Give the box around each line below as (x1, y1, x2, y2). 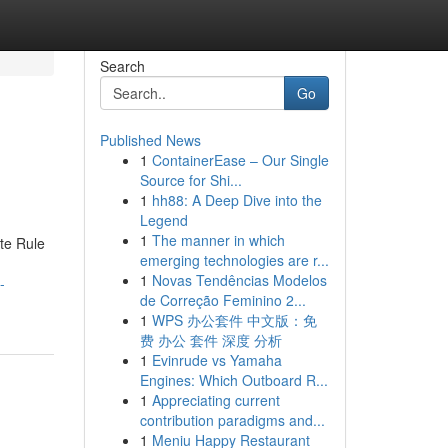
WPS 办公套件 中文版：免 (151, 310, 317, 330)
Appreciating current (151, 390, 280, 410)
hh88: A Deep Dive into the (151, 190, 322, 210)
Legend (139, 210, 188, 230)
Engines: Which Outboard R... (139, 370, 328, 390)
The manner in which (151, 230, 285, 250)
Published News (99, 130, 201, 150)
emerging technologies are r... (139, 250, 329, 270)
